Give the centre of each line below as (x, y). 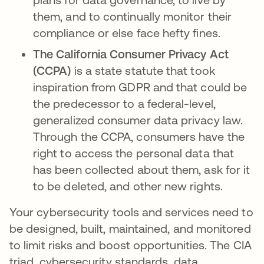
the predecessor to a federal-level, (124, 103)
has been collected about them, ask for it (142, 169)
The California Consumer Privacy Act (131, 54)
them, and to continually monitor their (133, 16)
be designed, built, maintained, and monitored (130, 228)
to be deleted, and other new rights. (128, 186)
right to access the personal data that (134, 153)
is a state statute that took (143, 70)
